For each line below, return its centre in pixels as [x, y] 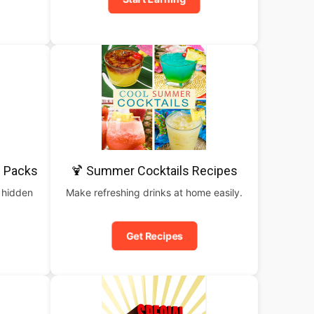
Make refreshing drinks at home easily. [154, 192]
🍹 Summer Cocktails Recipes [154, 171]
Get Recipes [154, 236]
